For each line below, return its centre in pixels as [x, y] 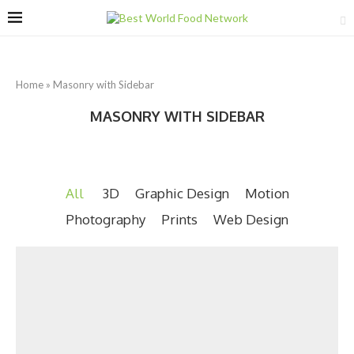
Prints [179, 219]
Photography [105, 219]
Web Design [251, 219]
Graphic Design [182, 193]
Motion [267, 193]
